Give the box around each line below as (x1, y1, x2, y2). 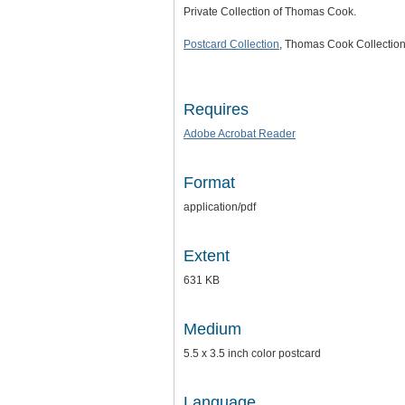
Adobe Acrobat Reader (184, 127, 296, 140)
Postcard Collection (184, 38, 279, 51)
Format (184, 174, 235, 192)
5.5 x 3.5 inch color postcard (184, 347, 321, 360)
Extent (184, 247, 230, 265)
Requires (184, 100, 249, 118)
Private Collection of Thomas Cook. (184, 5, 356, 18)
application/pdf (184, 201, 256, 213)
